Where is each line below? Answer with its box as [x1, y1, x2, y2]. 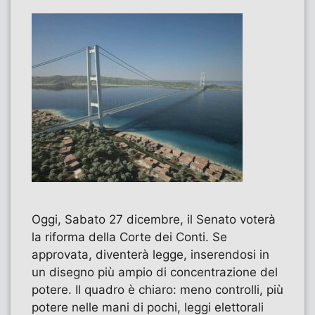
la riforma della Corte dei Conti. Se [32, 229, 227, 244]
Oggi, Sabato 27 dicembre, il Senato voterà [32, 212, 276, 226]
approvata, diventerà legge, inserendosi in [32, 247, 269, 262]
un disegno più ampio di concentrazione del [32, 264, 278, 279]
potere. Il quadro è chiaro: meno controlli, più [32, 282, 283, 297]
